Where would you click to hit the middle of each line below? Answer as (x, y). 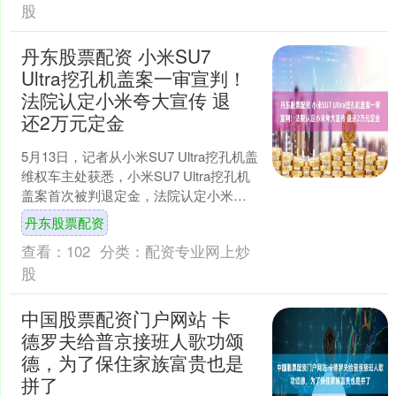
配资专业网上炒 (197, 251)
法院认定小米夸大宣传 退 (126, 99)
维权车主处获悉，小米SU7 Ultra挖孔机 (135, 175)
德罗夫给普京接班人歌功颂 (132, 340)
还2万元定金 (72, 122)
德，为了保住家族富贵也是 (132, 362)
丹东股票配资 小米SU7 (116, 55)
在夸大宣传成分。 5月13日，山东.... (126, 214)
